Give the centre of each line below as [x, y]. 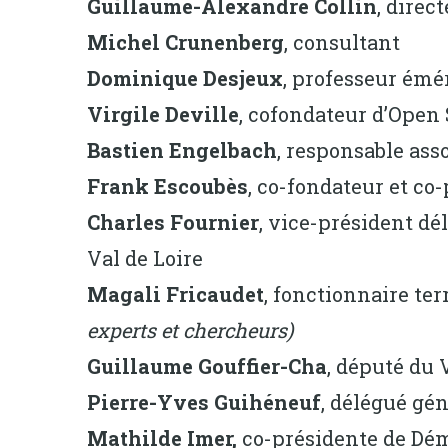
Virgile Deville [163, 113]
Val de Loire [145, 257]
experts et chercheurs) [190, 329]
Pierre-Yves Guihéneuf [204, 401]
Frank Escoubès [167, 185]
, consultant [342, 41]
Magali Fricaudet [175, 293]
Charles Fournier [173, 221]
